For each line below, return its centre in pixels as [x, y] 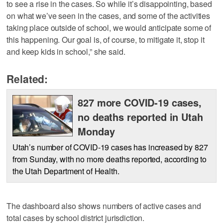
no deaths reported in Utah [140, 116]
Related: [27, 78]
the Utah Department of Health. [66, 171]
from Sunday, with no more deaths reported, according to [110, 159]
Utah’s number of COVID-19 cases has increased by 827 [110, 147]
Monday [96, 131]
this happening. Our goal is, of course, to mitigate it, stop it [106, 39]
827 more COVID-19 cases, [140, 102]
